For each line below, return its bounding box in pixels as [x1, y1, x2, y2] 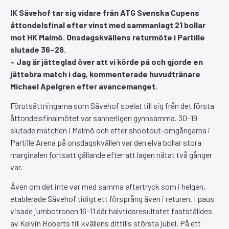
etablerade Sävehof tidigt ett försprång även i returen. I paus [10, 194, 214, 204]
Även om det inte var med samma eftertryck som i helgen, [10, 181, 205, 192]
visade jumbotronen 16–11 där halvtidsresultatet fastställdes [10, 206, 212, 216]
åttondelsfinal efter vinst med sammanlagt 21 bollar [10, 19, 205, 30]
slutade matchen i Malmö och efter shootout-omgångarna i [10, 125, 210, 135]
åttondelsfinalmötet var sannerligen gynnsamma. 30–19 [10, 112, 197, 123]
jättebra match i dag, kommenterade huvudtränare [10, 68, 200, 79]
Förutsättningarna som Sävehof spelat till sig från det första [10, 100, 214, 110]
